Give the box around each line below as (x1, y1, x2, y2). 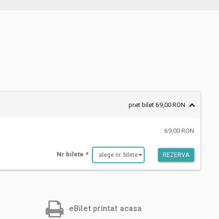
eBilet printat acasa (69, 203, 142, 213)
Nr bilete (56, 151, 86, 158)
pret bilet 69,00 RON (129, 101, 186, 109)
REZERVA (162, 151, 190, 158)
